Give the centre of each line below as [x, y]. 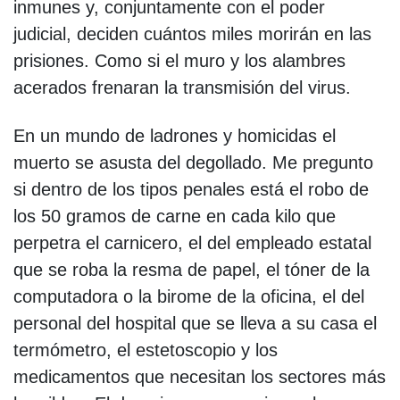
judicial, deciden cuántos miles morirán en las [192, 33]
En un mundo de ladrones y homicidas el [175, 135]
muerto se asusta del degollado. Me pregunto [193, 162]
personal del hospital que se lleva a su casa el [195, 323]
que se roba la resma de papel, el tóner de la [192, 269]
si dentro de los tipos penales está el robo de [191, 189]
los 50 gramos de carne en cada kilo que [175, 216]
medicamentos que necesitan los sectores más [200, 376]
